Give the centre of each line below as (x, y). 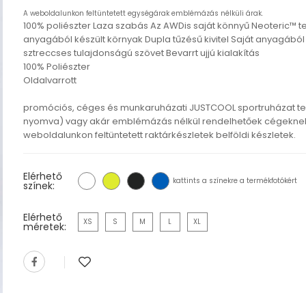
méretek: (44, 226)
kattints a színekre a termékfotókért (235, 180)
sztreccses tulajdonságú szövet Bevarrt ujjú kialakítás (141, 53)
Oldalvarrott (50, 80)
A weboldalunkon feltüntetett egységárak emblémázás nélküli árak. (143, 13)
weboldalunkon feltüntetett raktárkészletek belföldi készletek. (159, 135)
